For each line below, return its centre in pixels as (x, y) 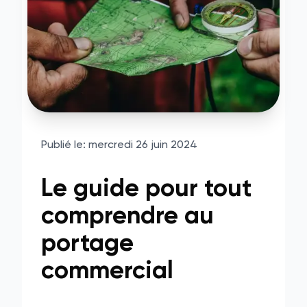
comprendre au (127, 217)
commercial (107, 271)
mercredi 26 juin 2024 (143, 145)
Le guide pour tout (146, 189)
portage (87, 244)
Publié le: (63, 145)
